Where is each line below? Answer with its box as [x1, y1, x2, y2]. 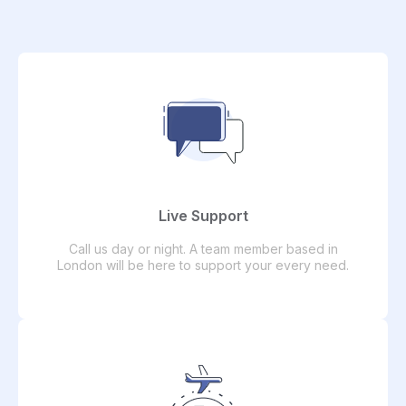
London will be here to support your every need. [57, 256, 349, 273]
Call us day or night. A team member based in [68, 240, 338, 256]
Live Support [158, 206, 248, 225]
